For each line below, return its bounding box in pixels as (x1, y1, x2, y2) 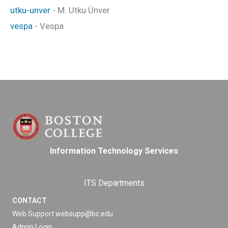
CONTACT (12, 196, 47, 205)
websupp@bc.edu (55, 210, 113, 218)
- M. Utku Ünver (50, 5, 110, 15)
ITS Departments (83, 178, 145, 188)
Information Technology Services (50, 146, 178, 156)
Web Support (12, 210, 55, 218)
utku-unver (10, 5, 50, 15)
